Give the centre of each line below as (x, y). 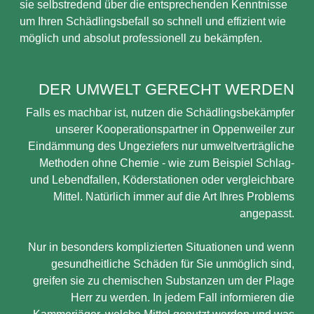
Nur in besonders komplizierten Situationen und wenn (161, 247)
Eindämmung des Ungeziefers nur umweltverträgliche (161, 146)
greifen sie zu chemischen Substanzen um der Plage (164, 281)
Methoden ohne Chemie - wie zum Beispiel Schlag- (167, 163)
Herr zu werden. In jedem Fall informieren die (183, 298)
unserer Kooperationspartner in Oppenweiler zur (175, 129)
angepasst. (267, 213)
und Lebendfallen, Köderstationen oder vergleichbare (162, 180)
